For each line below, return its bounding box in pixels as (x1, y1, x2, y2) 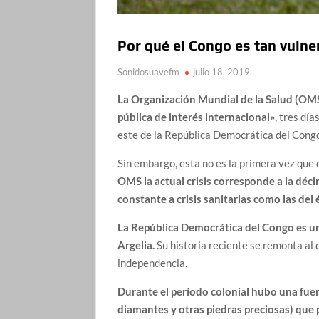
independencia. (117, 256, 190, 269)
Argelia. (117, 238, 155, 251)
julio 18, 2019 (193, 66, 251, 78)
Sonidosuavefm (117, 66, 180, 78)
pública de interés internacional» (117, 110, 276, 123)
